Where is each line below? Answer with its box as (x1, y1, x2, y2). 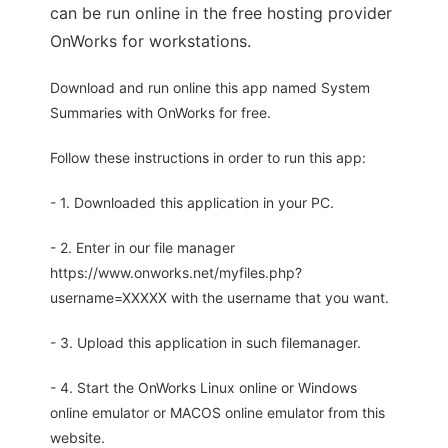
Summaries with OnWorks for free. (50, 104, 271, 122)
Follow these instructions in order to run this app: (50, 149, 366, 167)
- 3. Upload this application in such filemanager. (50, 334, 361, 352)
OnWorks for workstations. (50, 31, 251, 52)
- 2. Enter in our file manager (50, 239, 235, 257)
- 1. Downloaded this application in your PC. (50, 194, 334, 212)
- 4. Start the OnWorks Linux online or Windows (50, 379, 357, 397)
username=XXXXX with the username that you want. (50, 289, 389, 307)
